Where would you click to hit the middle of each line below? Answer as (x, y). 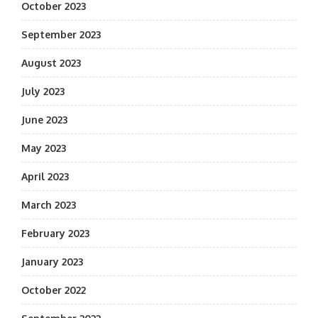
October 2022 (54, 290)
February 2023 (55, 233)
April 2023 (45, 176)
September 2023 (61, 34)
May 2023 (44, 148)
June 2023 (44, 120)
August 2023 (51, 63)
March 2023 (49, 205)
